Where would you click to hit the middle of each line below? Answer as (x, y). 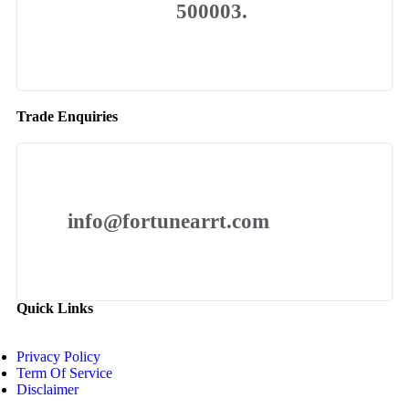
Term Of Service (64, 373)
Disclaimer (47, 389)
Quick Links (55, 308)
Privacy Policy (58, 357)
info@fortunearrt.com (168, 221)
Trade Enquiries (67, 116)
